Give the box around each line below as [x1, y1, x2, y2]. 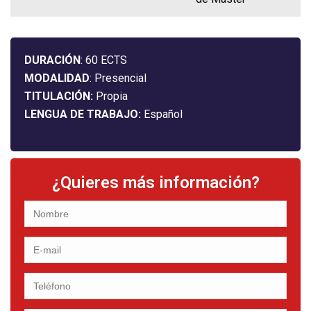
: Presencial [90, 72, 146, 85]
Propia [96, 90, 128, 103]
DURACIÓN [24, 53, 81, 67]
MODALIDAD [24, 72, 90, 85]
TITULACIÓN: [24, 90, 96, 103]
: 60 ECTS [81, 53, 127, 67]
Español [144, 108, 183, 121]
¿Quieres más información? [51, 173, 260, 192]
